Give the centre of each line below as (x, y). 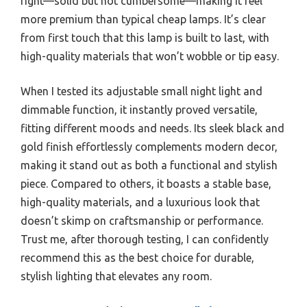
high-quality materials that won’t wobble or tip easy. (150, 56)
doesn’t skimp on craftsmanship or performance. (142, 220)
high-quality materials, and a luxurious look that (140, 202)
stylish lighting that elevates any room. (116, 276)
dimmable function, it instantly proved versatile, (139, 109)
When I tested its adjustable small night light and (142, 91)
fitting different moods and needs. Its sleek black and (152, 128)
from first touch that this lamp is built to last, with (145, 37)
